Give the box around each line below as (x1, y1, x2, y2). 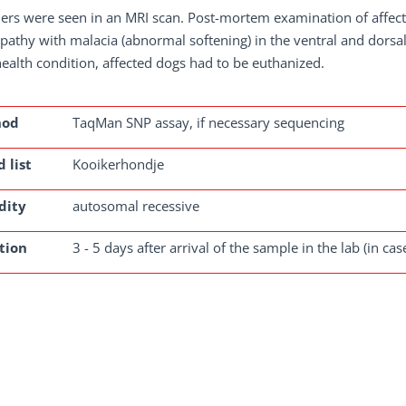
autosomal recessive (72, 197, 199, 215)
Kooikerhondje (72, 155, 164, 173)
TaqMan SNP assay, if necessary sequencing (72, 113, 344, 131)
